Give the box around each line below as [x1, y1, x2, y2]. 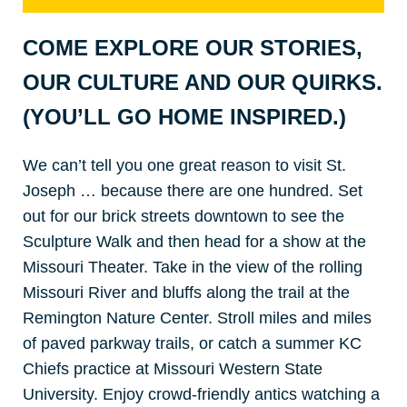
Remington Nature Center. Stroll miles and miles [23, 308, 372, 327]
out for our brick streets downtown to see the [23, 206, 344, 225]
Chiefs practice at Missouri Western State [23, 359, 323, 378]
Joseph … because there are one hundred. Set [23, 181, 362, 200]
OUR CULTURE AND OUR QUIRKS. [23, 69, 382, 94]
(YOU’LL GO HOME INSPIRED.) [23, 104, 346, 129]
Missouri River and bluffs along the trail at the [23, 283, 350, 302]
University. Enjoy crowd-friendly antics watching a [23, 384, 380, 403]
